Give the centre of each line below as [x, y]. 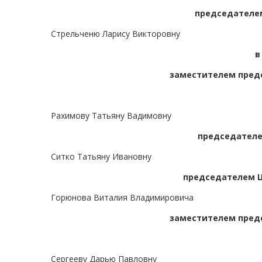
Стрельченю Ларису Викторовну [116, 34]
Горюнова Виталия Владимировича [122, 198]
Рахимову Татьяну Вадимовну [111, 116]
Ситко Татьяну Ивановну [101, 157]
